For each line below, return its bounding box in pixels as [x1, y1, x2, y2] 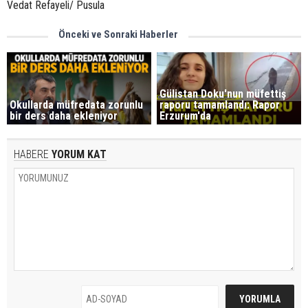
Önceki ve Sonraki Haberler [58, 28, 178, 41]
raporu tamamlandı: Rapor [159, 98, 280, 111]
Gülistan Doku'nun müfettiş [159, 87, 287, 100]
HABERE [14, 147, 49, 161]
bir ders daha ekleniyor [10, 109, 118, 122]
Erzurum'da [159, 109, 212, 122]
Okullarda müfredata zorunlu [10, 98, 143, 111]
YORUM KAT [49, 147, 107, 161]
